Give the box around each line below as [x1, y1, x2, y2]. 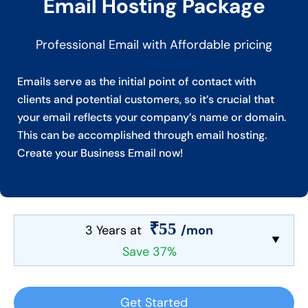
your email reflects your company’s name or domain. [17, 109, 286, 124]
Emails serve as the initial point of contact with [17, 74, 256, 89]
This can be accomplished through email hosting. [17, 127, 267, 142]
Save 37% [122, 243, 177, 260]
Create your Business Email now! [17, 145, 183, 160]
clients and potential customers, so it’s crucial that [17, 91, 274, 107]
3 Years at [85, 221, 145, 239]
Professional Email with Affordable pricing [36, 36, 272, 53]
